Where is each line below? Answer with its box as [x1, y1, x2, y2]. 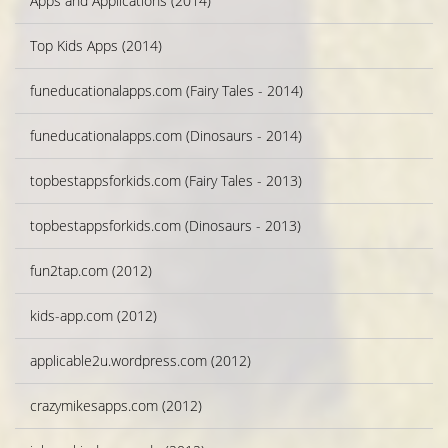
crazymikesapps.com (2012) [30, 396, 202, 416]
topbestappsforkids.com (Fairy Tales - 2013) [30, 171, 302, 191]
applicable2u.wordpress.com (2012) [30, 351, 251, 371]
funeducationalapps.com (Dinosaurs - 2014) [30, 126, 302, 146]
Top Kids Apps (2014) [30, 36, 162, 56]
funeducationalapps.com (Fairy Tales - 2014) [30, 81, 303, 101]
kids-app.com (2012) [30, 306, 157, 326]
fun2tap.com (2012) [30, 261, 152, 281]
